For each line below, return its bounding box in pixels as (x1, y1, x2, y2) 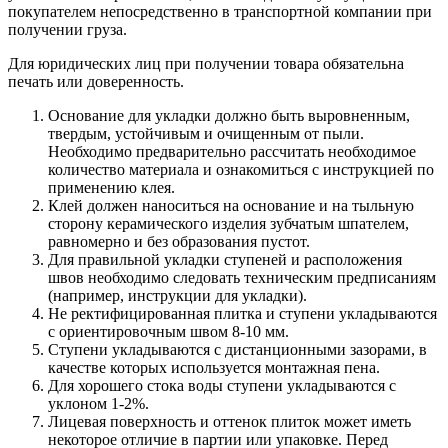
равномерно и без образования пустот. (48, 232, 310, 250)
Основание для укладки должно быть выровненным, (48, 106, 410, 124)
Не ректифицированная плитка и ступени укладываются (48, 304, 437, 322)
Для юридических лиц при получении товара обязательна (8, 54, 404, 72)
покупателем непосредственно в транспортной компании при (8, 2, 432, 20)
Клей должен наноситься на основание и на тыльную (48, 196, 414, 214)
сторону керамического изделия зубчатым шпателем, (48, 214, 409, 232)
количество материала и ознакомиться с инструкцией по (48, 160, 434, 178)
